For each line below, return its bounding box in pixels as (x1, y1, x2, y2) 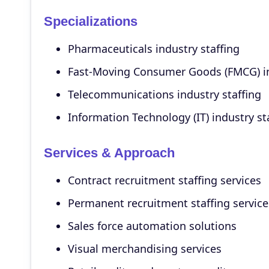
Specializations (43, 14, 138, 29)
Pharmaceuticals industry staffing (67, 41, 240, 56)
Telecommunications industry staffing (67, 87, 261, 101)
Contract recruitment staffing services (67, 173, 261, 187)
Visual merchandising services (67, 241, 222, 256)
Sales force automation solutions (67, 219, 237, 233)
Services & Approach (43, 145, 175, 160)
